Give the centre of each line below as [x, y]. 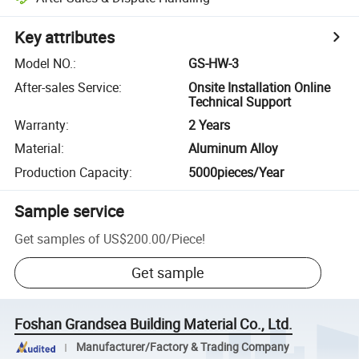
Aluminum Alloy [234, 149]
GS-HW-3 [214, 64]
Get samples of [58, 238]
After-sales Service [67, 87]
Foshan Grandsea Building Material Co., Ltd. [154, 324]
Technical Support [240, 101]
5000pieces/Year [236, 172]
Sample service [70, 211]
